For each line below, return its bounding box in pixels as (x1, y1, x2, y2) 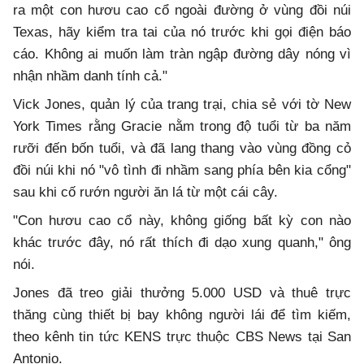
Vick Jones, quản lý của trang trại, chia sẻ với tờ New (13, 96, 351, 112)
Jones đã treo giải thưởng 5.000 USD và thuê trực (13, 284, 351, 301)
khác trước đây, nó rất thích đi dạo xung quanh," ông (13, 234, 351, 250)
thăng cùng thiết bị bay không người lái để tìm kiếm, (13, 306, 351, 323)
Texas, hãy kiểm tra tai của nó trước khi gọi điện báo (13, 24, 351, 40)
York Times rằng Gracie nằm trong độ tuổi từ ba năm (13, 118, 351, 134)
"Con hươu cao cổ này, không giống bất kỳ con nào (13, 212, 351, 228)
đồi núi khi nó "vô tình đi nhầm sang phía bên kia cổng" (13, 162, 351, 178)
